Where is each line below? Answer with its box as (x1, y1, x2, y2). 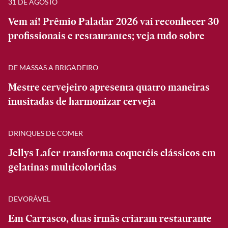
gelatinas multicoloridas (8, 160, 117, 174)
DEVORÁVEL (8, 194, 50, 203)
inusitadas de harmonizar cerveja (8, 94, 156, 108)
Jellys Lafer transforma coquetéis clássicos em (8, 146, 216, 160)
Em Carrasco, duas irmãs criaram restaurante (8, 211, 212, 225)
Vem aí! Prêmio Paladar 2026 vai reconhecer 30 (8, 14, 219, 28)
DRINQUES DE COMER (8, 128, 83, 137)
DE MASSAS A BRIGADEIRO (8, 63, 98, 72)
